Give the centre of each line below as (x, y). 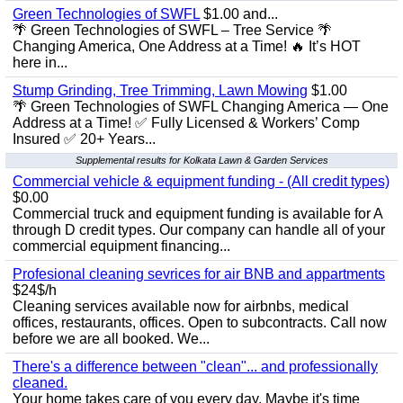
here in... (40, 63)
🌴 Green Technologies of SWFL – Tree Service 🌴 (172, 30)
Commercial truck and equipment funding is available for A (197, 214)
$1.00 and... (239, 14)
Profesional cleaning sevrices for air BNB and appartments (199, 274)
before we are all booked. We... (111, 339)
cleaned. (40, 383)
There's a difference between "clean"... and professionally (195, 367)
